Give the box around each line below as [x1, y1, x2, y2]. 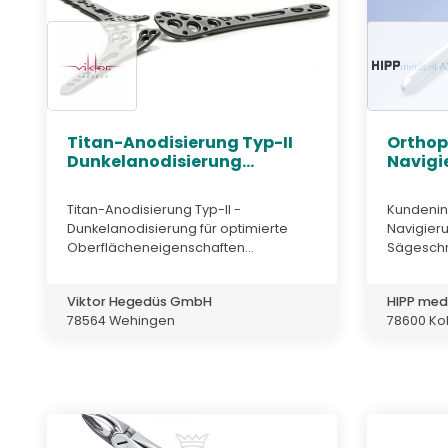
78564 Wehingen [67, 311, 175, 329]
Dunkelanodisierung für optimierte [67, 219, 288, 237]
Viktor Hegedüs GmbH [67, 292, 212, 310]
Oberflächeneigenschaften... [67, 238, 254, 256]
